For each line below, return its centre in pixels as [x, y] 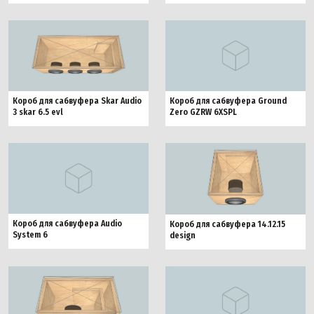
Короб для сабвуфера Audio [67, 224]
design [183, 236]
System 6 [30, 235]
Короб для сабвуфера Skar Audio [77, 101]
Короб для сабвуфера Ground [228, 101]
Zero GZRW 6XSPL [203, 112]
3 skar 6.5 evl [38, 112]
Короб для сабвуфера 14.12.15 [227, 225]
